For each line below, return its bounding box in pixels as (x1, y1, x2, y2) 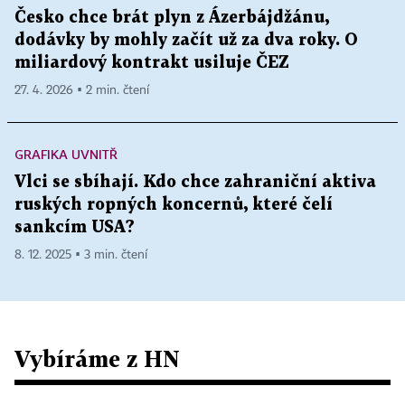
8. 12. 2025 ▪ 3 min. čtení (14, 249, 147, 262)
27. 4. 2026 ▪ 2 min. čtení (14, 84, 149, 98)
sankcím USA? (14, 220, 135, 236)
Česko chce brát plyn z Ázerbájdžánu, (14, 10, 329, 26)
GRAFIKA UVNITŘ (14, 146, 118, 163)
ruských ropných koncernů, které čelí (14, 197, 333, 213)
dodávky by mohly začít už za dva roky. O (14, 33, 358, 49)
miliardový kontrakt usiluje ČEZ (14, 55, 289, 71)
